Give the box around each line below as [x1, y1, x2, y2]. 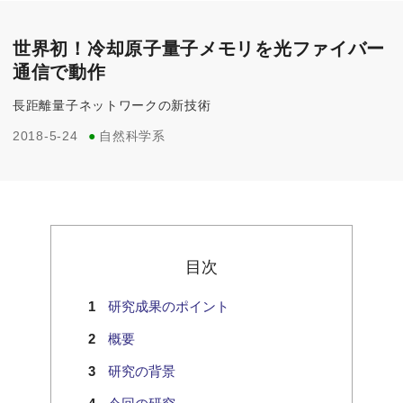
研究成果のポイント [108, 299, 229, 315]
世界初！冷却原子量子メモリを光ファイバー [13, 39, 385, 59]
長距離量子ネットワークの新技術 [13, 96, 211, 115]
